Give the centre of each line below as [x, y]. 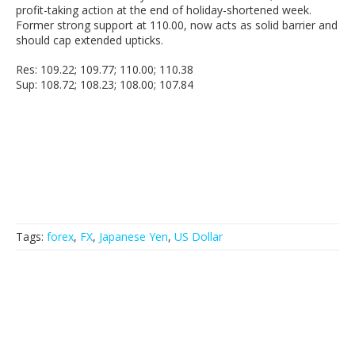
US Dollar [198, 237]
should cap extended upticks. [90, 40]
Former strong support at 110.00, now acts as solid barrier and [177, 25]
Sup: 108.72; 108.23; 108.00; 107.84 [105, 85]
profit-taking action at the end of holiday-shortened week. [164, 10]
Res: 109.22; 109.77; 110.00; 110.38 [105, 70]
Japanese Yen [134, 237]
